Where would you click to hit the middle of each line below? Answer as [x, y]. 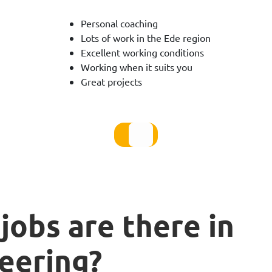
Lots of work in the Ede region [146, 38]
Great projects [111, 81]
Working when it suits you [137, 67]
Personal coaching [119, 23]
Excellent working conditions [142, 52]
